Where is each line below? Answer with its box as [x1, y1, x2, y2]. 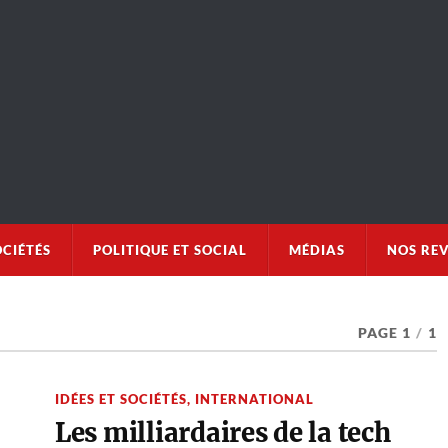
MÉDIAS [288, 242, 345, 259]
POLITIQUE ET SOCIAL [92, 242, 247, 259]
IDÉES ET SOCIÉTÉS [54, 391, 187, 408]
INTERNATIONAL [194, 391, 314, 408]
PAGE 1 [357, 325, 411, 342]
